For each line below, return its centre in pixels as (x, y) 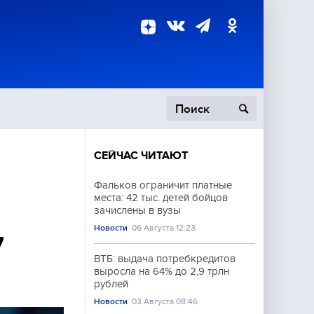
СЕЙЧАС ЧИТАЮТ (141, 156)
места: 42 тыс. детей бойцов (161, 198)
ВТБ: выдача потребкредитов (165, 259)
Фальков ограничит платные (163, 185)
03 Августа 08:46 (165, 301)
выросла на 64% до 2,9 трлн (162, 271)
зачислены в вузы (137, 210)
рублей (111, 284)
